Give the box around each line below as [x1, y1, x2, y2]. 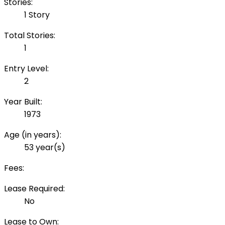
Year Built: [4, 96, 42, 108]
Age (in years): [4, 129, 61, 141]
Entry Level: [4, 63, 49, 75]
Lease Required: [4, 183, 65, 195]
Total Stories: [4, 30, 55, 42]
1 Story [24, 9, 50, 21]
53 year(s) [24, 142, 65, 154]
